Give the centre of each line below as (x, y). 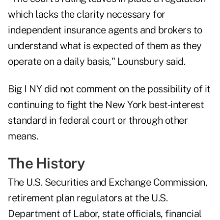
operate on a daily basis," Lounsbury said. (96, 62)
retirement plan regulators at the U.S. (88, 198)
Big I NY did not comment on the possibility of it (109, 89)
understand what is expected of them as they (105, 46)
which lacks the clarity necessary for (87, 14)
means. (23, 136)
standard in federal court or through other (98, 121)
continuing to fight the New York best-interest (106, 105)
